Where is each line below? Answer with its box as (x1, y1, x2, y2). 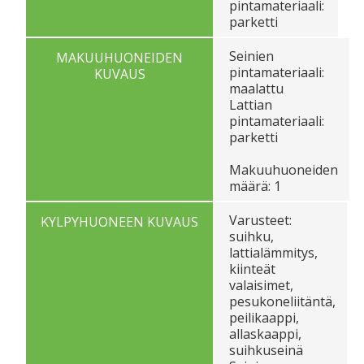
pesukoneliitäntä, (229, 292, 336, 310)
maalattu (229, 79, 284, 97)
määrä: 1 (229, 176, 281, 195)
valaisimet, (229, 275, 293, 294)
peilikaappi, (229, 308, 299, 327)
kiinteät (229, 259, 275, 278)
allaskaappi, (229, 324, 301, 343)
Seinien (229, 46, 274, 65)
